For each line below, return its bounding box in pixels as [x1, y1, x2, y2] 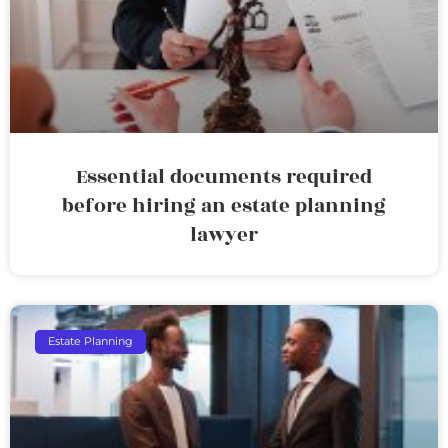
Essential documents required [76, 161, 372, 192]
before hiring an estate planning [62, 190, 386, 221]
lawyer [190, 219, 258, 250]
